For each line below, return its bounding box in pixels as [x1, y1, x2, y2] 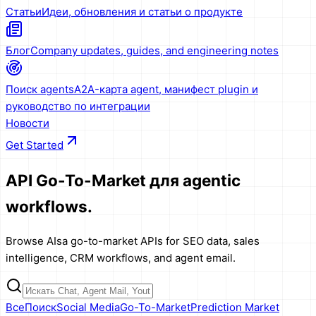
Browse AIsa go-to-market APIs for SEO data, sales [6, 233, 260, 248]
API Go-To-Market [6, 170, 146, 190]
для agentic [150, 170, 241, 190]
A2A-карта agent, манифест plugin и [74, 83, 258, 97]
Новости [6, 116, 49, 130]
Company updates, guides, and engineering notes [30, 44, 279, 58]
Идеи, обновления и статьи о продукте [42, 5, 243, 19]
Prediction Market [190, 300, 279, 314]
